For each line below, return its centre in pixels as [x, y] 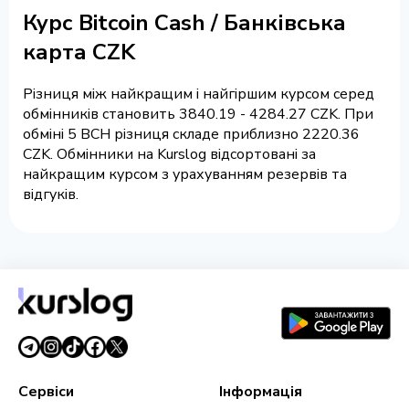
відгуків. [51, 195]
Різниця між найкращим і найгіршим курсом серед [199, 94]
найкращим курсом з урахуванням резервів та [185, 175]
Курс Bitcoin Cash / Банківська [184, 22]
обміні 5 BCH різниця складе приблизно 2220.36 [191, 135]
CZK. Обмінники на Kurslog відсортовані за [169, 155]
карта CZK [79, 52]
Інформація [261, 392]
